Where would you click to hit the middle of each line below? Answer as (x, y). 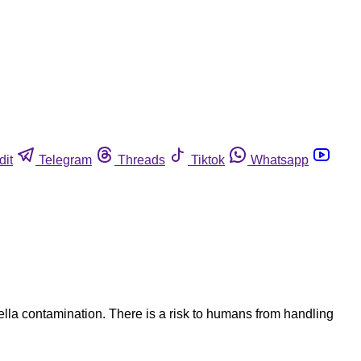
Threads (141, 160)
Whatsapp (280, 160)
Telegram (65, 160)
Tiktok (208, 160)
